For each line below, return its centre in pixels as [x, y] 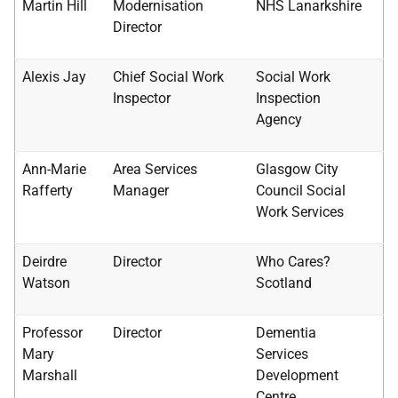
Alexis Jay [54, 77]
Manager [141, 191]
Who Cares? [293, 262]
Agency [279, 119]
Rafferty [48, 191]
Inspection [288, 98]
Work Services [300, 212]
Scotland [284, 283]
